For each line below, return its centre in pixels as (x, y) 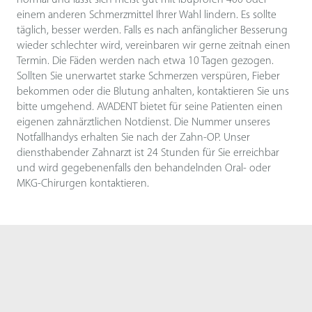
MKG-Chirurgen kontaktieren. (83, 184)
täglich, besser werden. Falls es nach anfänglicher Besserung (152, 31)
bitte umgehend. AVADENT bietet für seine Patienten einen (150, 108)
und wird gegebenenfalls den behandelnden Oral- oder (144, 169)
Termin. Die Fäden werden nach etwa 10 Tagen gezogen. (145, 62)
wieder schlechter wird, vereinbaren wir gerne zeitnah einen (154, 46)
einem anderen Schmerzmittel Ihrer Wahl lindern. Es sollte (147, 16)
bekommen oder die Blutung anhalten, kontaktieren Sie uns (153, 92)
